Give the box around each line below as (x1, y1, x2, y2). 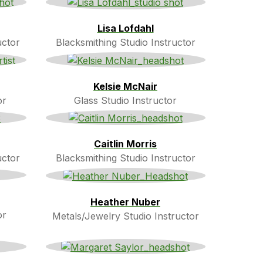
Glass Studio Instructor (74, 94, 177, 106)
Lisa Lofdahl (97, 22, 154, 35)
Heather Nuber (90, 196, 160, 208)
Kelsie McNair (93, 80, 157, 92)
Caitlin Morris (94, 138, 157, 150)
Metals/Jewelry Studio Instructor (52, 210, 199, 222)
